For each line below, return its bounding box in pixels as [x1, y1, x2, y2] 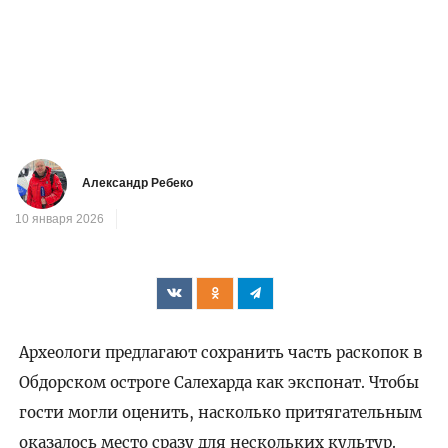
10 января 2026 [15, 212, 104, 227]
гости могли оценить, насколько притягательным [18, 403, 422, 423]
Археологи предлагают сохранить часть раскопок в [18, 343, 423, 363]
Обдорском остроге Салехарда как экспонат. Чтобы [18, 373, 419, 393]
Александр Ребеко [82, 176, 194, 191]
